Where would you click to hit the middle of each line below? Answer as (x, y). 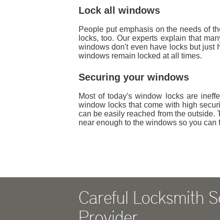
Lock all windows (119, 10)
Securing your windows (134, 77)
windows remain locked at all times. (140, 56)
